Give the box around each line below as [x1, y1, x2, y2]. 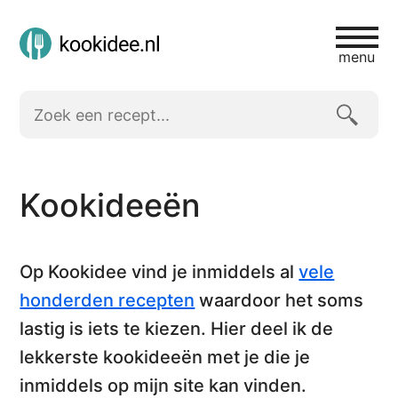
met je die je [203, 346, 311, 368]
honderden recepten [20, 290, 195, 311]
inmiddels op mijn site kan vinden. [20, 375, 307, 396]
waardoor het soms [195, 290, 364, 311]
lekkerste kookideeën [20, 346, 203, 368]
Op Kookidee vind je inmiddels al [20, 261, 299, 283]
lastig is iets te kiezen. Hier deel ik [20, 318, 312, 339]
